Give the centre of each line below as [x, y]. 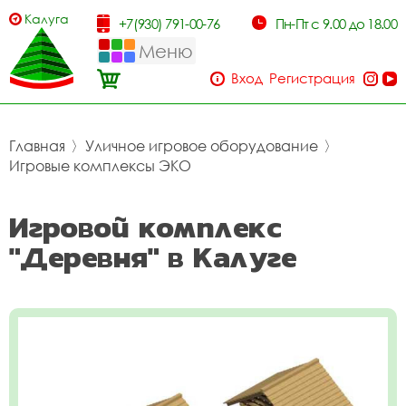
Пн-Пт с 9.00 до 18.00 [336, 24]
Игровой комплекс [145, 227]
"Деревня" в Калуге [153, 257]
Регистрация [312, 78]
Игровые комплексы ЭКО [100, 166]
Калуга [47, 19]
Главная [37, 146]
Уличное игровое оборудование [202, 146]
